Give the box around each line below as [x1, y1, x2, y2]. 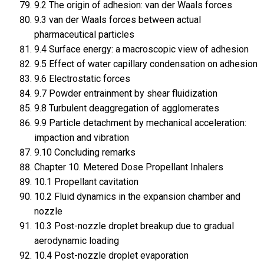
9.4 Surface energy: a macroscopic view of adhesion [34, 44, 249, 55]
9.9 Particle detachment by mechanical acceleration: [34, 117, 246, 129]
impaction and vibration [34, 132, 129, 144]
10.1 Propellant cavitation [34, 176, 138, 188]
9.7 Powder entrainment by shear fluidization [34, 88, 217, 100]
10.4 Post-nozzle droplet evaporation [34, 250, 189, 262]
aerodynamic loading [34, 235, 119, 247]
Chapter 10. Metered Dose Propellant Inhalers [34, 161, 223, 173]
